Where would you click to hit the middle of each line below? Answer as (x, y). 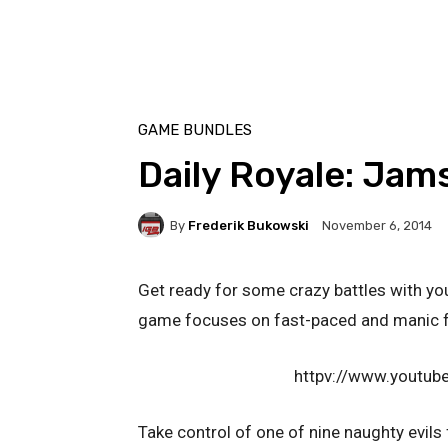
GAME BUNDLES (195, 130)
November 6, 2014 (377, 226)
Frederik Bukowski (248, 225)
